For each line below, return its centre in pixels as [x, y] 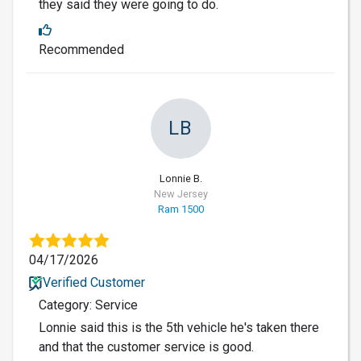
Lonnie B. [180, 178]
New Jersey [180, 193]
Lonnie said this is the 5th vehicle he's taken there [179, 327]
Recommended [81, 49]
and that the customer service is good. [146, 346]
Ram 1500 [180, 209]
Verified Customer [93, 282]
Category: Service [88, 305]
